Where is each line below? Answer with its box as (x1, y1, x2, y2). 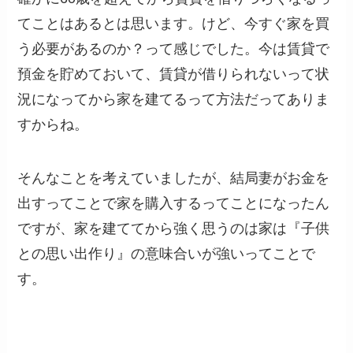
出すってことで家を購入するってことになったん (17, 195, 330, 211)
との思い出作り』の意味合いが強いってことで (17, 245, 316, 262)
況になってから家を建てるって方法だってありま (17, 91, 330, 107)
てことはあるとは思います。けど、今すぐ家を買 (17, 15, 330, 32)
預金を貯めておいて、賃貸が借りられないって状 (17, 65, 330, 82)
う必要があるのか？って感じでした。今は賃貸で (17, 40, 330, 57)
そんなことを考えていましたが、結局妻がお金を (17, 169, 330, 186)
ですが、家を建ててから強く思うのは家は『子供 (17, 220, 330, 236)
